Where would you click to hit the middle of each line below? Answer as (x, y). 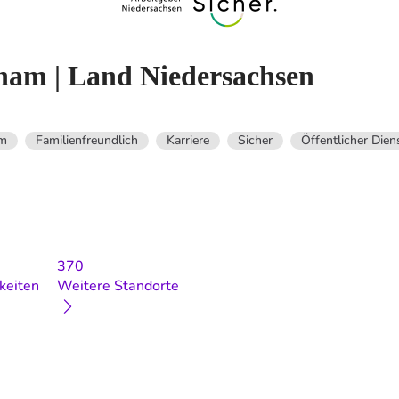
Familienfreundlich (87, 140)
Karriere (188, 140)
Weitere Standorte (118, 285)
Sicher (255, 140)
